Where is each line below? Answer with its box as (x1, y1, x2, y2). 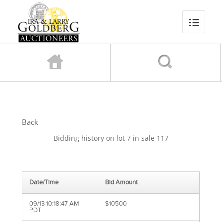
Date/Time (29, 178, 59, 186)
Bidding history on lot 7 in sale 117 (53, 133, 168, 143)
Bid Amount (105, 178, 138, 186)
